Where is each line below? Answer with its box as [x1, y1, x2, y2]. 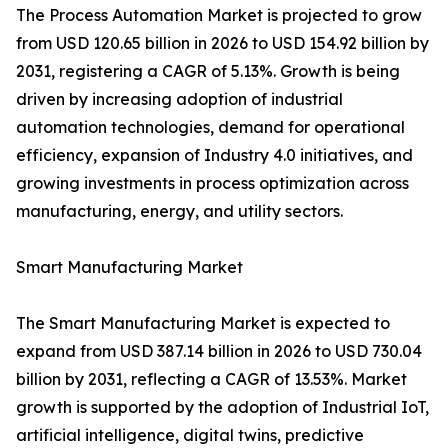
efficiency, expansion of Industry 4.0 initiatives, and [16, 145, 413, 166]
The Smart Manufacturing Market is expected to [16, 313, 390, 334]
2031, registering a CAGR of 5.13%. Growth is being [16, 61, 400, 82]
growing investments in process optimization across [16, 173, 409, 194]
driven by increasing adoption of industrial [16, 89, 343, 110]
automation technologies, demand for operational [16, 117, 405, 138]
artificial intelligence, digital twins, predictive [16, 425, 364, 446]
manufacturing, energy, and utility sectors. [16, 201, 343, 222]
